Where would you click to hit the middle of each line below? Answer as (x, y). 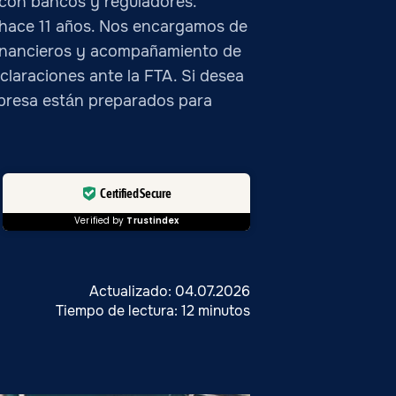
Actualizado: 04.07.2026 (170, 291)
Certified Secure (136, 193)
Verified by (101, 221)
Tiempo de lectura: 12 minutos (153, 311)
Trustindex (153, 221)
